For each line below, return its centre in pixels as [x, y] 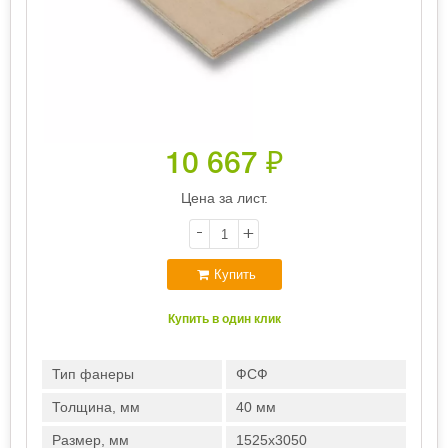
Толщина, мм [96, 407]
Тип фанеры [93, 374]
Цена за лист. [224, 198]
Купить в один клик [224, 319]
